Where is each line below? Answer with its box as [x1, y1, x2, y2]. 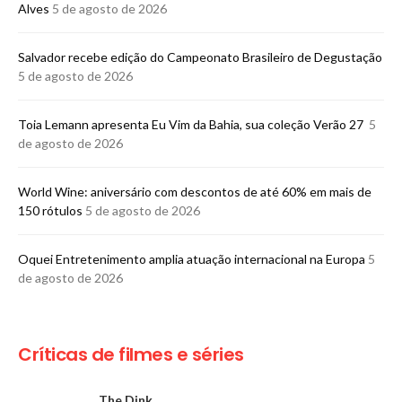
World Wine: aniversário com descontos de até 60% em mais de [18, 183, 371, 199]
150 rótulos [18, 202, 83, 218]
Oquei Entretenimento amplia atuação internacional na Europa [18, 250, 365, 267]
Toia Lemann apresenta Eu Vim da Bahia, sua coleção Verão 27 [18, 116, 366, 132]
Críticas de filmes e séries [18, 341, 244, 367]
